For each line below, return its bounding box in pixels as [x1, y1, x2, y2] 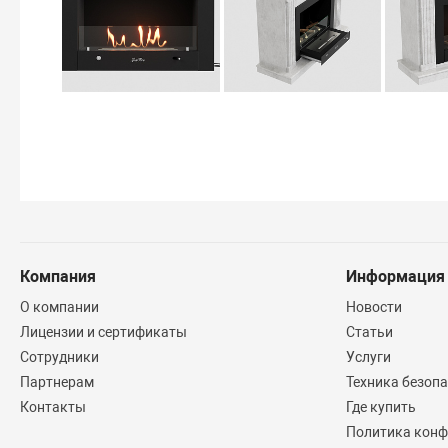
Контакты [20, 399, 87, 416]
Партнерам [20, 374, 95, 391]
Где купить [346, 399, 417, 416]
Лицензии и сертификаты [20, 324, 188, 341]
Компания [20, 267, 97, 287]
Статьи [346, 324, 394, 341]
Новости [346, 299, 403, 316]
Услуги [346, 349, 392, 366]
